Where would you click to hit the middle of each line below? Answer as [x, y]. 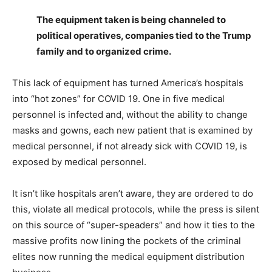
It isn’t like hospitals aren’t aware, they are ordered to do [133, 193]
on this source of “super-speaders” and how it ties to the [134, 225]
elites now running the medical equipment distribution [128, 257]
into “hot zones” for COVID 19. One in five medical [118, 99]
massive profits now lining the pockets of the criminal [127, 241]
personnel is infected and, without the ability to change [130, 114]
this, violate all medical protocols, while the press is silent [136, 209]
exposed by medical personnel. [79, 162]
